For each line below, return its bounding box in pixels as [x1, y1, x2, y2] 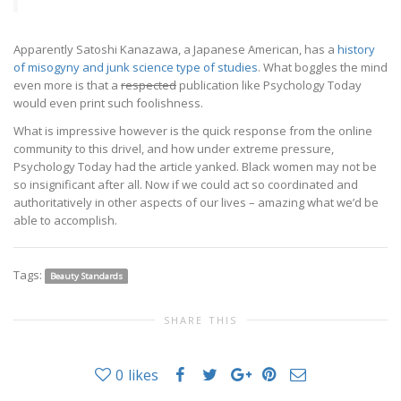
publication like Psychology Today [176, 77, 362, 94]
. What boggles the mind [258, 59, 388, 76]
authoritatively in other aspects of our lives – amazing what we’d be [13, 194, 379, 211]
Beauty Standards [49, 270, 123, 283]
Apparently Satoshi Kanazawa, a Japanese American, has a [13, 41, 337, 58]
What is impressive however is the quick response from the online [13, 123, 372, 140]
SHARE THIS [163, 313, 238, 328]
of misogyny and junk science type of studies [13, 59, 258, 76]
